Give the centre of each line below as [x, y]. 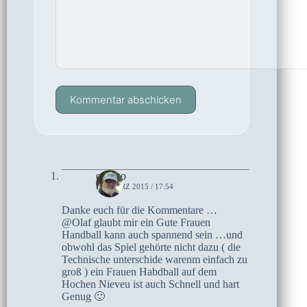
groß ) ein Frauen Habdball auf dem [139, 271]
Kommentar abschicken [126, 99]
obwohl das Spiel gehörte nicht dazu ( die [151, 247]
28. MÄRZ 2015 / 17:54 [135, 186]
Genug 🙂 [83, 296]
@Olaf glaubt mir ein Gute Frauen [136, 222]
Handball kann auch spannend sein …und [152, 234]
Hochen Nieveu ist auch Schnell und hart [150, 284]
